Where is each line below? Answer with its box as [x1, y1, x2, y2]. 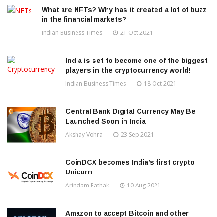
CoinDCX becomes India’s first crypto [65, 158, 195, 167]
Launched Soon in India [65, 117, 146, 125]
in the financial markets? [42, 15, 126, 24]
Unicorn [65, 168, 92, 176]
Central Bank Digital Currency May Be [65, 108, 196, 116]
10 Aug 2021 [127, 181, 161, 190]
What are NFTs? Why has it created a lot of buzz [42, 6, 207, 14]
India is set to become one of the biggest [65, 57, 208, 65]
